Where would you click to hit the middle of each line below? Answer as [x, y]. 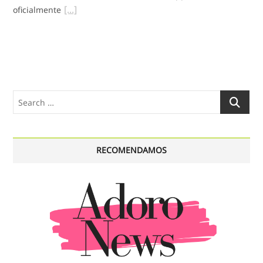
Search [233, 97]
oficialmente [37, 10]
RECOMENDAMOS [131, 150]
